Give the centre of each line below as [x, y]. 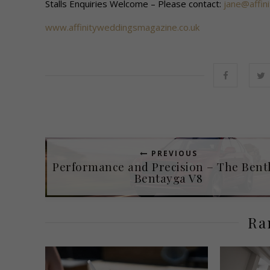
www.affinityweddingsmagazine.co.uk [122, 27]
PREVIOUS [173, 153]
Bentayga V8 [168, 177]
